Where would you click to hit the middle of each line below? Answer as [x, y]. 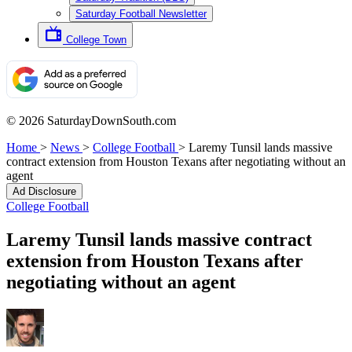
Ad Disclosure [44, 191]
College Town [96, 40]
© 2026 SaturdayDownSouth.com [91, 121]
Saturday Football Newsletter [141, 14]
